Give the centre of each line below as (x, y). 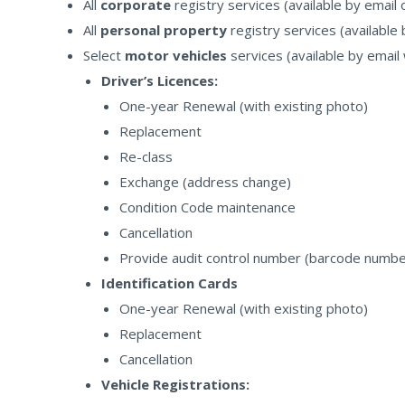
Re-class (146, 156)
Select (104, 55)
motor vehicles (178, 55)
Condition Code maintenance (207, 207)
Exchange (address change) (205, 182)
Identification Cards (170, 283)
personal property (165, 30)
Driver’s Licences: (160, 80)
